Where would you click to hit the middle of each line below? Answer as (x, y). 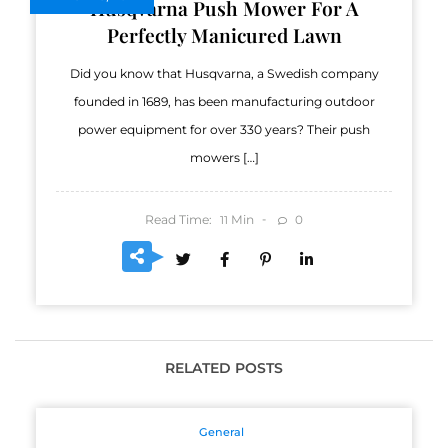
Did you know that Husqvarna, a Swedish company (224, 74)
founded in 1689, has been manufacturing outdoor (224, 102)
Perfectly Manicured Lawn (224, 35)
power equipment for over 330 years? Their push (224, 130)
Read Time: (178, 219)
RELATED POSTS (224, 367)
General (221, 431)
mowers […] (224, 158)
